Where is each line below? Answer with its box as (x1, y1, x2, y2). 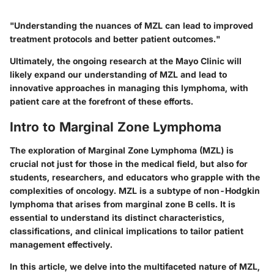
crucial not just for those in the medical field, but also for (10, 158, 248, 169)
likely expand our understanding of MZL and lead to (10, 69, 227, 80)
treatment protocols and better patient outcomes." (10, 34, 220, 45)
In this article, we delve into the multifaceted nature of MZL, (10, 261, 260, 272)
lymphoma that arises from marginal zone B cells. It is (10, 198, 235, 209)
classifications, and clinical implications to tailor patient (10, 225, 243, 236)
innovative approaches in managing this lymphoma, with (10, 83, 248, 94)
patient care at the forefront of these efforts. (10, 96, 193, 107)
